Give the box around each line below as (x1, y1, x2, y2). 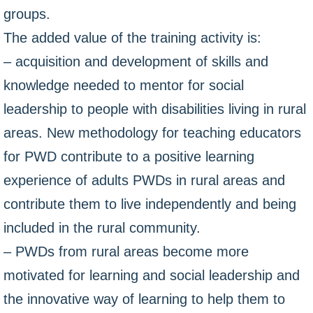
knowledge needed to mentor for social (3, 78, 244, 93)
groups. (3, 6, 50, 22)
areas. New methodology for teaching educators (3, 125, 301, 140)
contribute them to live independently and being (3, 196, 296, 212)
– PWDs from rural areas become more (3, 244, 249, 259)
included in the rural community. (3, 220, 201, 235)
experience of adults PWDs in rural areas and (3, 173, 285, 188)
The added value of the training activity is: (3, 30, 261, 45)
